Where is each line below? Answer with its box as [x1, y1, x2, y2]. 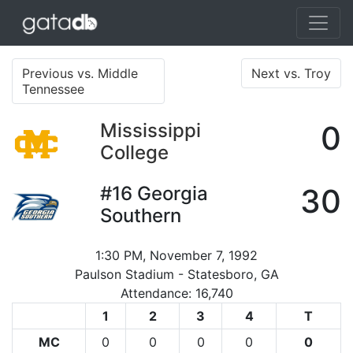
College [100, 140, 169, 164]
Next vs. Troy [251, 65, 331, 81]
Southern [100, 203, 181, 227]
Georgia [137, 181, 208, 205]
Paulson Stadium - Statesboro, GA [74, 266, 279, 282]
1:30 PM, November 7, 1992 [95, 247, 258, 263]
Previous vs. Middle [22, 65, 138, 81]
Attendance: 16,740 [120, 284, 233, 301]
